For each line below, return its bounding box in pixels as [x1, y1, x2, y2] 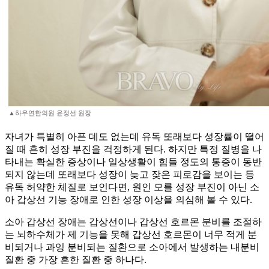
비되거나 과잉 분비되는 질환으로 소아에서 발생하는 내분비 [5, 242, 259, 253]
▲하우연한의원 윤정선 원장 [8, 109, 91, 117]
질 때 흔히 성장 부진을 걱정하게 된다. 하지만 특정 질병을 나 [5, 144, 262, 155]
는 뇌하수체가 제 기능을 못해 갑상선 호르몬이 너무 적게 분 [5, 229, 257, 240]
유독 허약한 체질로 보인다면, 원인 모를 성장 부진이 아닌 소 [5, 182, 259, 193]
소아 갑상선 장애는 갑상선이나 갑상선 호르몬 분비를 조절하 [5, 217, 262, 228]
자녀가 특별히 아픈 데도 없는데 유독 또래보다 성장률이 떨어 [5, 131, 264, 142]
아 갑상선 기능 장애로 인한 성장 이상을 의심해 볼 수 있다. [5, 195, 252, 205]
